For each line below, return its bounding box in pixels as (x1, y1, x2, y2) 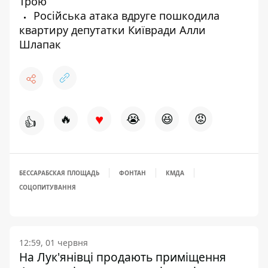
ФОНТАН (119, 169, 146, 177)
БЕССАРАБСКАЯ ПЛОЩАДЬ (19, 169, 99, 177)
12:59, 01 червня (19, 237, 88, 248)
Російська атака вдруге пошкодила (31, 8, 220, 23)
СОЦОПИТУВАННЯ (19, 183, 76, 191)
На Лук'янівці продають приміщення (19, 249, 226, 265)
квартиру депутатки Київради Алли (19, 23, 206, 37)
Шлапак (19, 37, 61, 51)
